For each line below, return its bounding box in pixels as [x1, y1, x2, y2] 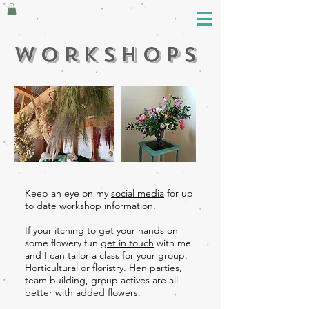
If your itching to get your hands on [25, 223, 178, 237]
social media [111, 186, 164, 199]
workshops [14, 41, 201, 68]
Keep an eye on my [25, 186, 111, 199]
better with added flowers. [25, 286, 143, 299]
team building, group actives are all [25, 273, 178, 286]
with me [154, 236, 191, 249]
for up [164, 186, 193, 199]
